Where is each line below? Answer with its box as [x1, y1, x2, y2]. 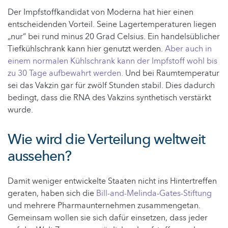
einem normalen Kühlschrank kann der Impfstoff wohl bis [8, 55, 217, 67]
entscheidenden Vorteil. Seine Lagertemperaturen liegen [8, 18, 216, 30]
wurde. [8, 104, 33, 116]
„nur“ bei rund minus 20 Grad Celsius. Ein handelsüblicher [8, 31, 220, 42]
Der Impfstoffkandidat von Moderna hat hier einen [8, 6, 193, 18]
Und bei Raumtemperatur [123, 67, 219, 79]
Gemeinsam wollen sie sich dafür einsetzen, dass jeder [8, 212, 208, 223]
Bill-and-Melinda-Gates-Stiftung [96, 187, 212, 199]
